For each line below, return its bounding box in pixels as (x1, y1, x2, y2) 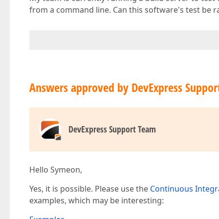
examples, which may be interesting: (29, 195, 164, 206)
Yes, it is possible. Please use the (29, 183, 150, 194)
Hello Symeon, (29, 164, 82, 175)
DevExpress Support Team (68, 123, 156, 135)
